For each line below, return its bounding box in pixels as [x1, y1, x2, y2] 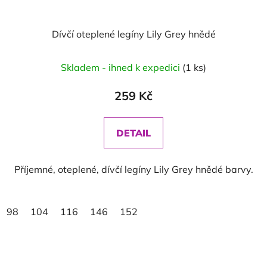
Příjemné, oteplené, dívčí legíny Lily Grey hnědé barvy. [14, 163, 253, 175]
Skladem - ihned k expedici [61, 61, 182, 73]
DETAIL [116, 127, 151, 139]
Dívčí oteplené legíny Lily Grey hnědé [51, 28, 216, 40]
